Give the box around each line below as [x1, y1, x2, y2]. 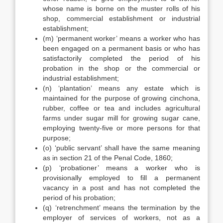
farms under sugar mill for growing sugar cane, [43, 114, 200, 122]
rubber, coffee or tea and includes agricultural [43, 104, 200, 112]
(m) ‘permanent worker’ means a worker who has [43, 34, 200, 42]
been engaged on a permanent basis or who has [43, 44, 200, 52]
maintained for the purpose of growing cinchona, [43, 94, 200, 102]
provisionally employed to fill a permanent [43, 174, 200, 182]
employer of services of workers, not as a [43, 214, 200, 222]
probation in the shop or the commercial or [43, 64, 200, 72]
